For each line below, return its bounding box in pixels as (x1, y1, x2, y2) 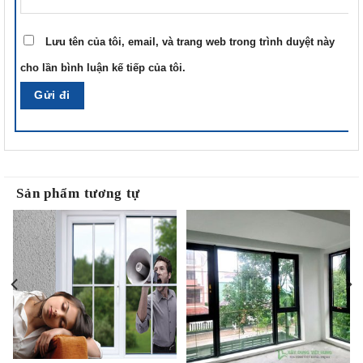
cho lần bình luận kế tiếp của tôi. (20, 62, 186, 75)
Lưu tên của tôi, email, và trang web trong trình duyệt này (45, 36, 335, 49)
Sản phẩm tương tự (16, 186, 141, 202)
